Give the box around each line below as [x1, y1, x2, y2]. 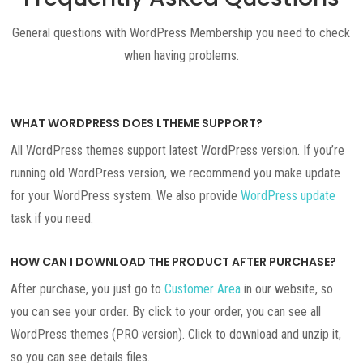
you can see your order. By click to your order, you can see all [11, 303, 322, 319]
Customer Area [164, 280, 241, 297]
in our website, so [241, 280, 334, 297]
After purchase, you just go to [11, 280, 165, 297]
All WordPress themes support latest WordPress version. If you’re [11, 142, 345, 158]
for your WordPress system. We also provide [11, 187, 241, 203]
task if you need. [11, 210, 94, 226]
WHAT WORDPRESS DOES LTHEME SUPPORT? [11, 114, 263, 131]
